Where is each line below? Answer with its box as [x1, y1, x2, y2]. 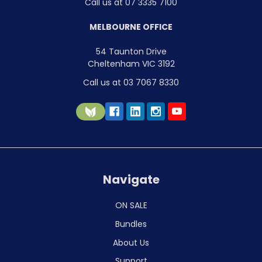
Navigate [102, 171, 160, 188]
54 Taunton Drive [95, 45, 167, 57]
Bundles [115, 218, 147, 230]
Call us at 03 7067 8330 [83, 76, 179, 88]
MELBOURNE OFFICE [89, 20, 173, 33]
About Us [113, 236, 149, 249]
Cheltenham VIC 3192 [87, 57, 175, 70]
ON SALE [115, 199, 147, 211]
